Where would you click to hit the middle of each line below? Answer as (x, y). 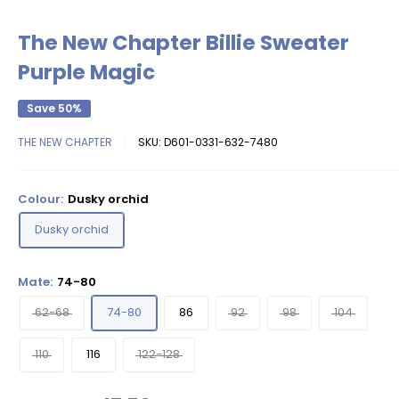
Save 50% (54, 108)
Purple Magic (86, 72)
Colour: (42, 199)
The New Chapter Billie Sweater (183, 43)
